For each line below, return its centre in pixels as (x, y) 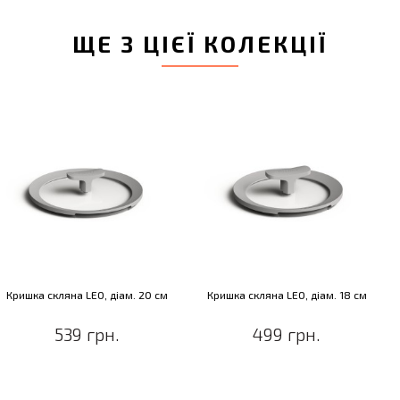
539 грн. (87, 334)
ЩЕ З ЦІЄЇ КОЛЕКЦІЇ (200, 44)
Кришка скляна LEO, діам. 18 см (287, 295)
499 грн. (287, 334)
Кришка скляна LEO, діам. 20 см (87, 295)
